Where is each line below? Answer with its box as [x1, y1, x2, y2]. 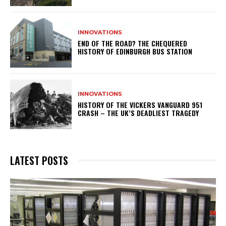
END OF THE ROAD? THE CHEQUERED [78, 38, 188, 49]
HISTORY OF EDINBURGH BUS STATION [78, 46, 193, 57]
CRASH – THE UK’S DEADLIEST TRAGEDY [78, 107, 199, 119]
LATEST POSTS [10, 152, 68, 168]
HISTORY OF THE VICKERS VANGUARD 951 [78, 99, 203, 110]
